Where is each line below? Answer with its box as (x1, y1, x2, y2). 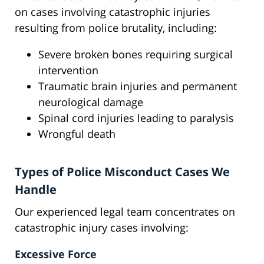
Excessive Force (15, 247, 97, 262)
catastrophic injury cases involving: (15, 220, 189, 235)
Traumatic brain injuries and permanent (38, 79, 237, 94)
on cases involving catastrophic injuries (15, 5, 210, 19)
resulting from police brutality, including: (15, 21, 217, 35)
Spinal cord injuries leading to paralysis (38, 111, 234, 126)
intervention (38, 63, 98, 78)
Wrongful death (38, 127, 115, 141)
